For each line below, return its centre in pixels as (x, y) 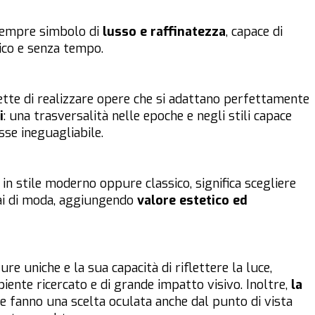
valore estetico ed (192, 201)
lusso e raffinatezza (164, 32)
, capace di (254, 32)
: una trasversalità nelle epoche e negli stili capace (148, 116)
